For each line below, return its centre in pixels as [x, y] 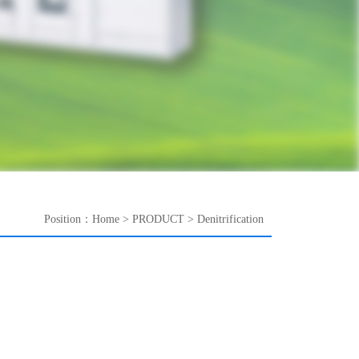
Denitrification [230, 219]
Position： [68, 219]
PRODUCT [158, 219]
